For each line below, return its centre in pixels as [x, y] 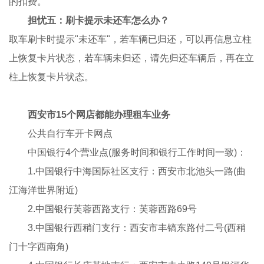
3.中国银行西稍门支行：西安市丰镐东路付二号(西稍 [128, 228]
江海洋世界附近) [44, 190]
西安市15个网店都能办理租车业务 [99, 115]
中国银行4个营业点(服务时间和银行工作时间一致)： [128, 153]
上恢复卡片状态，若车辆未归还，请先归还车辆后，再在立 [132, 58]
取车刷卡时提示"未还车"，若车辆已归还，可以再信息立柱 [131, 39]
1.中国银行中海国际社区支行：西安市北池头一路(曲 [128, 171]
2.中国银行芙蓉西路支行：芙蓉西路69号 [103, 209]
